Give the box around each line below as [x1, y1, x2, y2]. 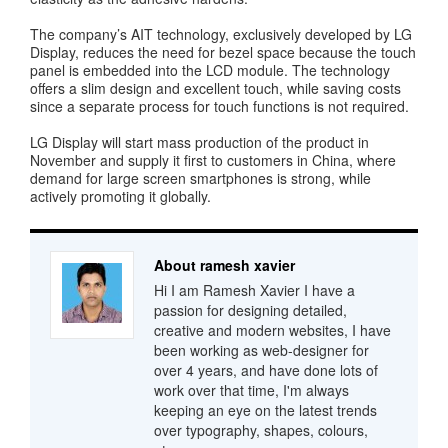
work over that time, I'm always [154, 380, 349, 401]
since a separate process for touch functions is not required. [30, 96, 409, 117]
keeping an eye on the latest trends [154, 400, 377, 421]
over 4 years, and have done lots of [154, 360, 378, 381]
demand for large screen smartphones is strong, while [30, 168, 371, 189]
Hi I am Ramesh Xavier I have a [154, 280, 355, 301]
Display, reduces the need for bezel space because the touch [30, 42, 416, 63]
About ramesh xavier [154, 255, 295, 276]
